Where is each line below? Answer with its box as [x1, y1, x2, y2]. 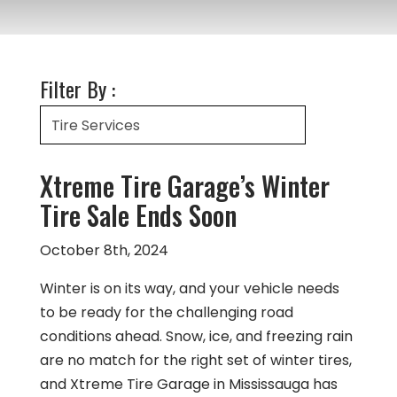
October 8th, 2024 [39, 240, 168, 261]
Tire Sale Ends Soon [39, 195, 237, 235]
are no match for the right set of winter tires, [39, 350, 352, 370]
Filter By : [39, 73, 115, 105]
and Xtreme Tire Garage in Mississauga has [39, 374, 338, 394]
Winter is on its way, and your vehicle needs [39, 278, 339, 299]
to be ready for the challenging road [39, 302, 293, 323]
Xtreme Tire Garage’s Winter [39, 166, 330, 206]
